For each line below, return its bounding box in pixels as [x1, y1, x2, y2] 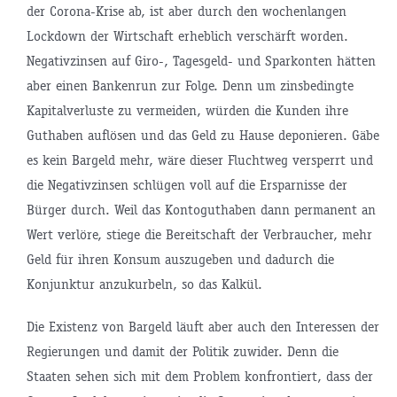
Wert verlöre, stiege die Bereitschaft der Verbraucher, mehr [26, 225, 372, 243]
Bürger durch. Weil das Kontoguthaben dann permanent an [26, 200, 376, 218]
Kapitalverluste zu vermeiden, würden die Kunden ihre [26, 101, 348, 119]
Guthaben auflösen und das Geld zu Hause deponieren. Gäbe [26, 126, 379, 144]
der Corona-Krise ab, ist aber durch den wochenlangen [26, 2, 346, 19]
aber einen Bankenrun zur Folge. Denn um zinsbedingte [26, 76, 354, 94]
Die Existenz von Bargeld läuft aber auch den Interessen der [26, 317, 379, 335]
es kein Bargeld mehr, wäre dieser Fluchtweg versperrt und [26, 151, 373, 168]
